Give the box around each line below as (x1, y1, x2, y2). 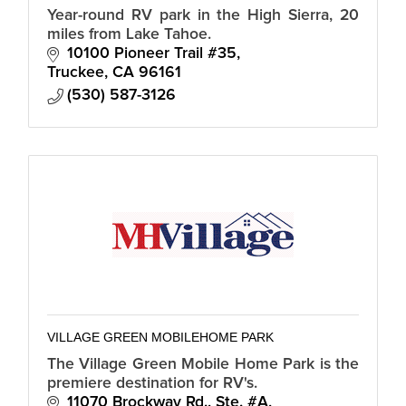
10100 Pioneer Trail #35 (67, 44, 237, 62)
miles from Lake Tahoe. (47, 25, 211, 43)
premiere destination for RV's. (47, 374, 257, 391)
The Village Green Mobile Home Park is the (47, 355, 359, 372)
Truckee (47, 63, 104, 81)
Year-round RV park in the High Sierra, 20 (47, 6, 359, 24)
